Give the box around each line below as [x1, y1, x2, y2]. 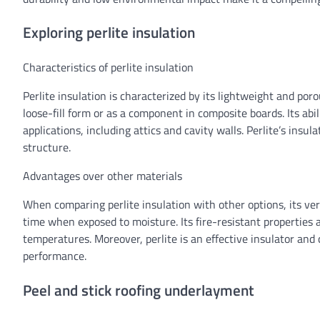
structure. [23, 139, 71, 156]
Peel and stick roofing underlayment [23, 278, 254, 301]
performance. [23, 247, 86, 265]
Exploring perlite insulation [23, 21, 195, 44]
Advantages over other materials [23, 167, 182, 185]
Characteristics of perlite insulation [23, 59, 194, 76]
